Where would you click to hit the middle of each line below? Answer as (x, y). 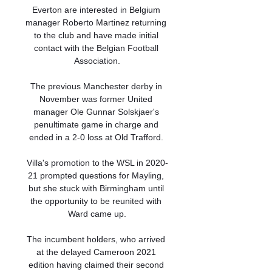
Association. (97, 61)
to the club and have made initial (96, 35)
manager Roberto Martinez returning (96, 22)
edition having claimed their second (96, 265)
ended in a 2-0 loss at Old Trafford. (97, 137)
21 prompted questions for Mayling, (96, 175)
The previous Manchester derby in (96, 86)
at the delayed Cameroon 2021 (96, 252)
